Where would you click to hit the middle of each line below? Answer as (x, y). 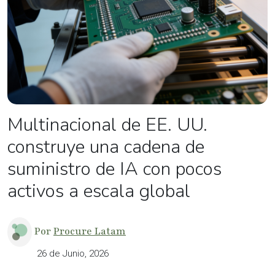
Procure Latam (90, 231)
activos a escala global (99, 191)
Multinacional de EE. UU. (107, 125)
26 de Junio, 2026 (73, 254)
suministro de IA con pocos (114, 169)
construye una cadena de (106, 147)
